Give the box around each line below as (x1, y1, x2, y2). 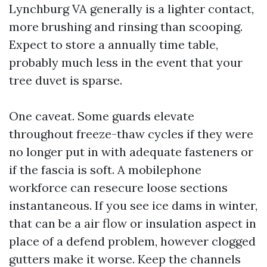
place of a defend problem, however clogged (9, 234, 256, 249)
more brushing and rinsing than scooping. (9, 19, 243, 34)
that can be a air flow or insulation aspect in (9, 216, 256, 231)
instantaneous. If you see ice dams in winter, (9, 198, 257, 213)
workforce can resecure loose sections (9, 180, 228, 195)
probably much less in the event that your (9, 55, 243, 70)
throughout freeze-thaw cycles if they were (9, 126, 253, 141)
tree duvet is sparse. (9, 73, 122, 88)
